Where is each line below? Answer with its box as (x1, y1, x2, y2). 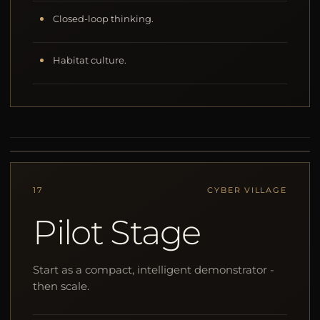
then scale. (33, 279, 90, 294)
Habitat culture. (53, 54, 127, 66)
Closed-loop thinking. (53, 13, 154, 24)
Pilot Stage (33, 211, 201, 254)
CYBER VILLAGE (207, 185, 287, 196)
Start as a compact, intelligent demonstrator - (33, 263, 275, 277)
